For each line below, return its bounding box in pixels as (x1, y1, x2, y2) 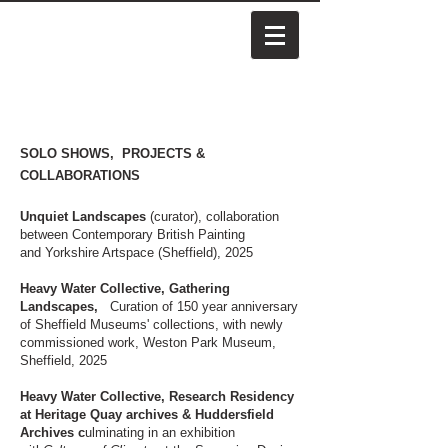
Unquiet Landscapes (20, 209, 146, 224)
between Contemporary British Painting (20, 227, 245, 242)
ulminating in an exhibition (85, 425, 235, 440)
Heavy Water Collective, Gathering (20, 281, 230, 296)
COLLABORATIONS (20, 168, 144, 183)
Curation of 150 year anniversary (106, 299, 298, 314)
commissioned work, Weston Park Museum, (20, 335, 276, 350)
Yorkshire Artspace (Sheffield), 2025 (45, 245, 257, 260)
